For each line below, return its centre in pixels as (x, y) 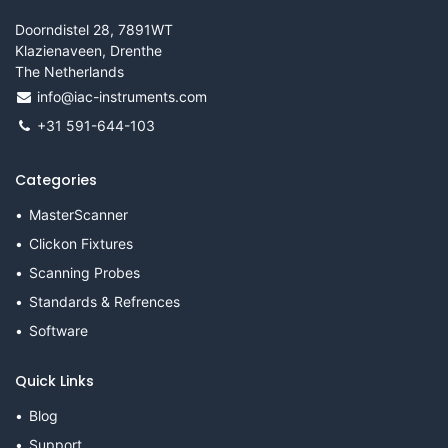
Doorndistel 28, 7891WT (94, 29)
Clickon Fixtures (81, 243)
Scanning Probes (84, 272)
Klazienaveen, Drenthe (88, 50)
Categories (56, 179)
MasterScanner (78, 214)
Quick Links (54, 380)
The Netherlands (69, 71)
